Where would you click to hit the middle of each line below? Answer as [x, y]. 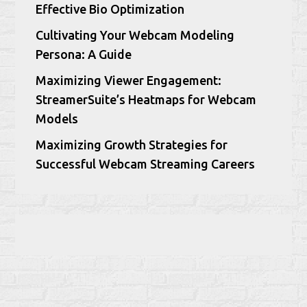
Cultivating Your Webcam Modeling [135, 35]
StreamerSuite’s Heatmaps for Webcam [146, 100]
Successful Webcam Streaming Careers [146, 164]
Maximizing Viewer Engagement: [129, 81]
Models [57, 119]
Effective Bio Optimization [110, 9]
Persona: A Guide [84, 54]
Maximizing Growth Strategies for [132, 145]
